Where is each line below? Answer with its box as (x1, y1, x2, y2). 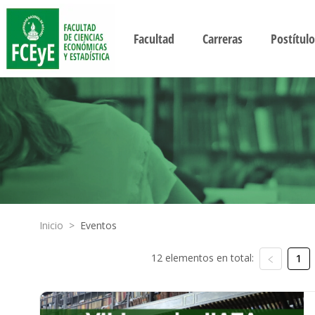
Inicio (39, 219, 63, 232)
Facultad (133, 30, 174, 47)
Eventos (80, 219, 117, 232)
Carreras (202, 30, 243, 47)
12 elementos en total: (150, 251, 254, 264)
